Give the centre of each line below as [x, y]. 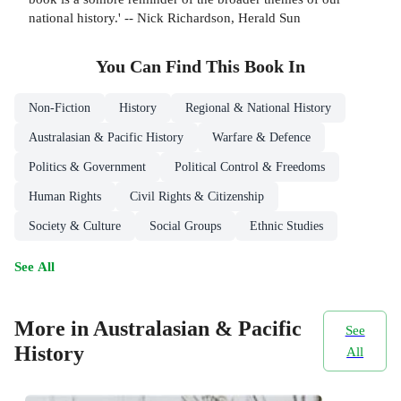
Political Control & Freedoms [250, 166]
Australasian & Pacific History [106, 137]
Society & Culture [75, 226]
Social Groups [185, 226]
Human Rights [65, 196]
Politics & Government [87, 166]
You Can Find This [170, 66]
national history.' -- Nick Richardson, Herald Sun [165, 17]
